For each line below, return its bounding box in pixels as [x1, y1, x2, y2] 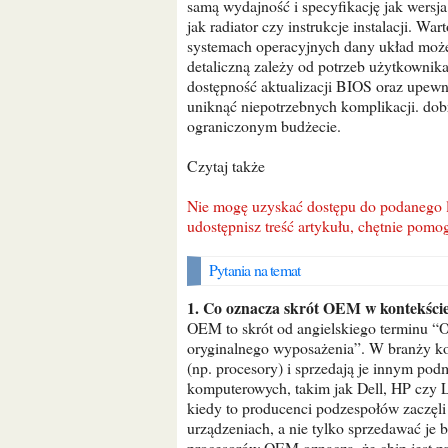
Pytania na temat [217, 259, 301, 280]
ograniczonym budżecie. [187, 115, 341, 136]
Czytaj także [198, 155, 265, 176]
